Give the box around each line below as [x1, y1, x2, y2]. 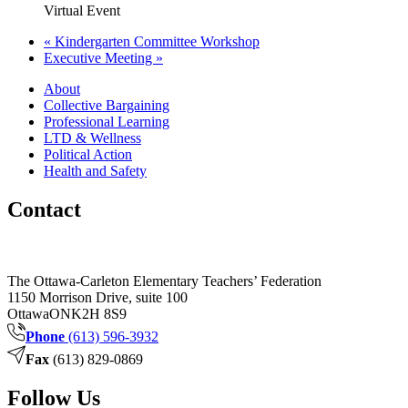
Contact [7, 198, 81, 222]
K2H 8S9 [71, 306, 127, 321]
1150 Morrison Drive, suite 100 [7, 290, 188, 305]
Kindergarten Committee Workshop [51, 34, 260, 50]
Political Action [44, 147, 132, 163]
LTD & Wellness [44, 130, 141, 147]
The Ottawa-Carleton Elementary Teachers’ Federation [7, 273, 321, 289]
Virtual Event [44, 3, 120, 19]
